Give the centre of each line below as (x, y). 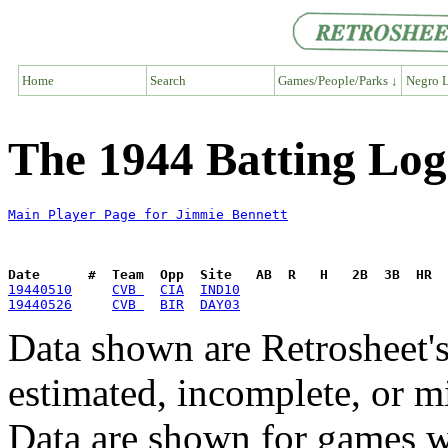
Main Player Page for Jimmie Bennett (148, 215)
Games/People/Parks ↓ (337, 80)
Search (168, 80)
